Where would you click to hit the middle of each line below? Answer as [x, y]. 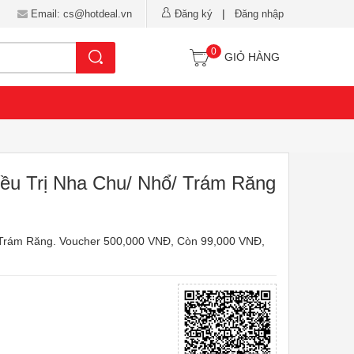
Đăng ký [194, 14]
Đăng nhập [259, 14]
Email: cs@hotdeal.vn [80, 14]
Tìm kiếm [131, 56]
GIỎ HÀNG [252, 57]
